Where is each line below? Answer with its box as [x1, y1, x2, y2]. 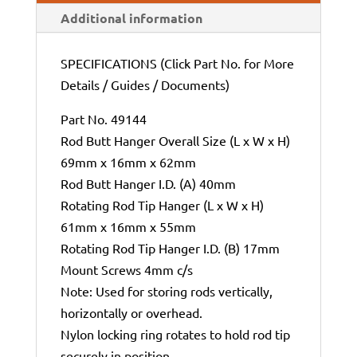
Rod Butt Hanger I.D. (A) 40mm [60, 175, 236, 191]
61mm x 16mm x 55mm [60, 218, 196, 234]
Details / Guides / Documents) [60, 76, 229, 92]
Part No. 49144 [60, 110, 147, 127]
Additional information [60, 9, 202, 26]
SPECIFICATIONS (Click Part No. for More [60, 54, 294, 71]
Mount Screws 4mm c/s [60, 261, 193, 277]
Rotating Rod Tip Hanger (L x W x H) [60, 196, 264, 213]
